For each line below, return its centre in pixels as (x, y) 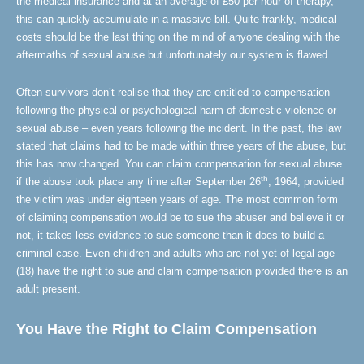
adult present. (48, 289)
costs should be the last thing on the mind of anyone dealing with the (178, 37)
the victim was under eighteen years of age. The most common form (177, 199)
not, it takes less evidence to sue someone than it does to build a (170, 235)
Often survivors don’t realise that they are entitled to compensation (173, 92)
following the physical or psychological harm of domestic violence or (176, 110)
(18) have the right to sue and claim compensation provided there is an (182, 271)
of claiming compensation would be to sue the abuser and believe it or (180, 217)
